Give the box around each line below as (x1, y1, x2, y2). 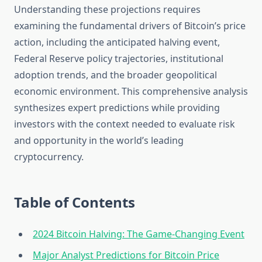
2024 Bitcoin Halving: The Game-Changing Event (33, 227, 244, 241)
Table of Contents (14, 192, 135, 212)
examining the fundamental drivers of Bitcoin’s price (14, 19, 246, 33)
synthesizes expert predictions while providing (14, 101, 220, 115)
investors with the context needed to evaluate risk (14, 118, 235, 131)
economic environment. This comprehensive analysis (14, 85, 248, 98)
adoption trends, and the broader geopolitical (14, 68, 217, 82)
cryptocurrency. (14, 150, 84, 164)
